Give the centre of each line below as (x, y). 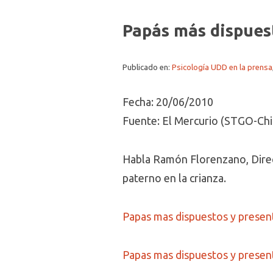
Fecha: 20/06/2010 (168, 102)
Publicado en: (147, 67)
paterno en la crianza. (174, 178)
